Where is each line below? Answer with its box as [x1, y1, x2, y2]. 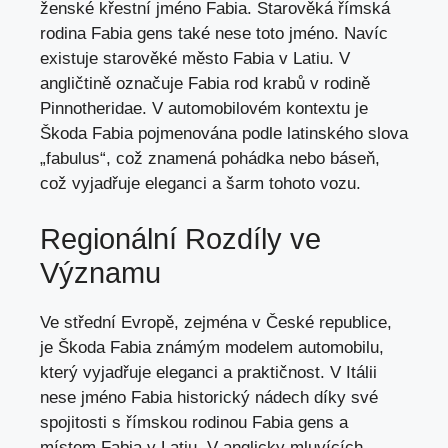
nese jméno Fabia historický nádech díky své [40, 387, 378, 407]
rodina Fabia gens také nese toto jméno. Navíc [40, 24, 388, 44]
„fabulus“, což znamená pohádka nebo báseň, [40, 149, 380, 169]
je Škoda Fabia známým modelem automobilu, [40, 337, 384, 357]
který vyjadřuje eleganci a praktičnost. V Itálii [40, 362, 377, 382]
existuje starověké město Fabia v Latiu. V [40, 49, 350, 69]
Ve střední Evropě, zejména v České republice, [40, 312, 392, 332]
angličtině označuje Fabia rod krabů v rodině [40, 74, 370, 94]
